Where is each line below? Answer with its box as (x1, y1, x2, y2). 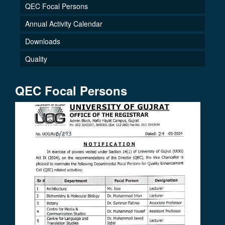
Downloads (25, 36, 60, 46)
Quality (25, 54, 47, 64)
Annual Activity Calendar (25, 19, 102, 29)
